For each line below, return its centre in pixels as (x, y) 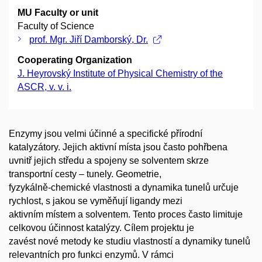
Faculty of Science (56, 26)
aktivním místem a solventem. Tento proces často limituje (126, 215)
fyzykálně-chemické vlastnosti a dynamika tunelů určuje (124, 188)
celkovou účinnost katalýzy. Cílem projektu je (101, 228)
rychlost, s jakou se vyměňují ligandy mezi (96, 201)
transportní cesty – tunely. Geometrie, (85, 174)
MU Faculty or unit (58, 13)
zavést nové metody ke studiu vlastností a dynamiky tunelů (130, 242)
